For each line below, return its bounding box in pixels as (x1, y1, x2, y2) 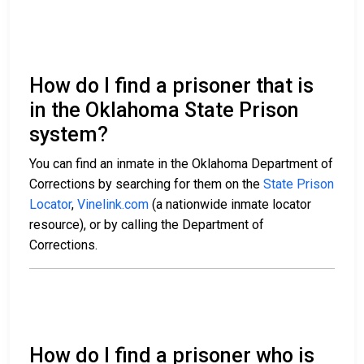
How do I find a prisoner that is (29, 74, 314, 98)
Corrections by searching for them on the (29, 176, 263, 193)
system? (29, 123, 108, 147)
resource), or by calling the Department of (29, 217, 264, 233)
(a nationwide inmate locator (149, 197, 311, 213)
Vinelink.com (77, 197, 149, 213)
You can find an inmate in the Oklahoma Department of (29, 156, 333, 172)
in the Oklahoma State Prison (29, 98, 299, 123)
